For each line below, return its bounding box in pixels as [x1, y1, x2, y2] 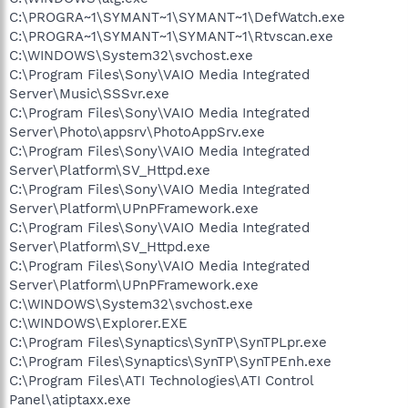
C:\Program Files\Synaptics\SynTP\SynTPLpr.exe [9, 333, 327, 351]
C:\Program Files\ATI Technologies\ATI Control [9, 372, 313, 389]
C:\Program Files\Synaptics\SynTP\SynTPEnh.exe [9, 352, 331, 370]
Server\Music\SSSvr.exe [9, 85, 169, 102]
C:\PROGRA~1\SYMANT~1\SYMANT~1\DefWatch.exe [9, 8, 345, 25]
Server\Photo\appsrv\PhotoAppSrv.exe [9, 123, 265, 140]
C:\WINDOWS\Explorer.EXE [9, 314, 188, 331]
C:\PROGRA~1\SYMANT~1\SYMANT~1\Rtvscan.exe [9, 27, 333, 45]
